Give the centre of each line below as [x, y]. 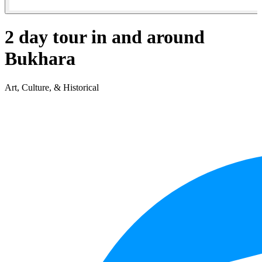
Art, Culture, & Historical [52, 87]
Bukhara [40, 59]
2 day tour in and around [105, 37]
